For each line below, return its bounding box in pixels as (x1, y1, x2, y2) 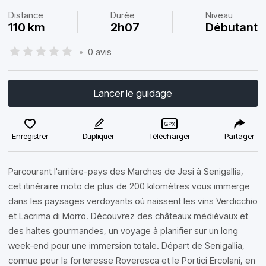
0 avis (88, 46, 112, 58)
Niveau (205, 9, 233, 21)
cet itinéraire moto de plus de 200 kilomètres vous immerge (8, 180, 250, 192)
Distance (8, 9, 43, 21)
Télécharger (148, 131, 190, 141)
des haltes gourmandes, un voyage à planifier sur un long (8, 225, 238, 236)
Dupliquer (83, 131, 115, 141)
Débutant (205, 20, 258, 34)
